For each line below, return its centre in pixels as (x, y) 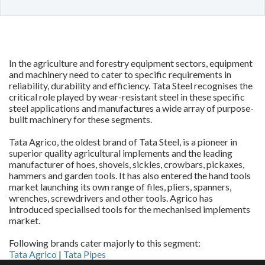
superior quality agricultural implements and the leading (121, 153)
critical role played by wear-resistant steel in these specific (127, 97)
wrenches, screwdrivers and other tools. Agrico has (111, 198)
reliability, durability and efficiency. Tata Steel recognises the (131, 85)
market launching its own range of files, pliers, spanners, (120, 187)
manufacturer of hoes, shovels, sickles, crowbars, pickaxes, (127, 164)
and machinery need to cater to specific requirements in (120, 74)
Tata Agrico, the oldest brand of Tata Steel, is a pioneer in (123, 142)
